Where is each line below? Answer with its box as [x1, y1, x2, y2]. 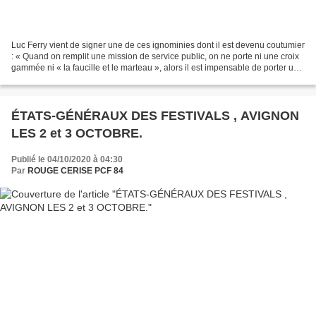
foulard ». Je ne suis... [11, 73, 95, 84]
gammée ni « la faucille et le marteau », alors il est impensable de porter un [11, 62, 298, 73]
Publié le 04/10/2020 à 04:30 [11, 154, 123, 164]
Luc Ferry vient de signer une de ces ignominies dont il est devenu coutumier [11, 39, 305, 50]
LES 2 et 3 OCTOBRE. [11, 126, 142, 140]
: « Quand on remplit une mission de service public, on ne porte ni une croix [11, 51, 299, 61]
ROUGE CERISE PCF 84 [28, 165, 123, 176]
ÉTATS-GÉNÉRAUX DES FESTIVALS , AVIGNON [11, 108, 241, 123]
